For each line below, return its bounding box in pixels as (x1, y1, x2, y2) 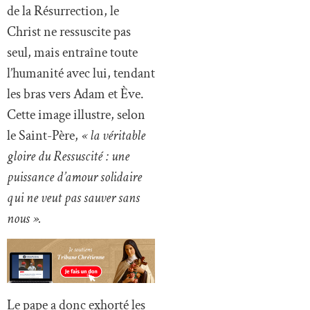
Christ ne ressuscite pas (7, 22, 131, 41)
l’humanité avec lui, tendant (7, 64, 155, 82)
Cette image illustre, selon (7, 105, 145, 124)
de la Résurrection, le (7, 1, 119, 20)
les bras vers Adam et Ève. (7, 84, 144, 103)
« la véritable (81, 126, 145, 145)
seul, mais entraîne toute (7, 43, 138, 62)
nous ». (7, 209, 42, 228)
